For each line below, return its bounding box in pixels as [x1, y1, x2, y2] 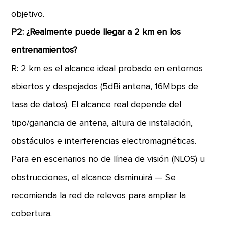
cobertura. [11, 209, 52, 218]
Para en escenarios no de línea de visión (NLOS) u [11, 155, 205, 164]
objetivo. [11, 10, 45, 19]
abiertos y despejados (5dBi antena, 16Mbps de [11, 82, 199, 91]
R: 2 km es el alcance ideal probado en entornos [11, 64, 203, 73]
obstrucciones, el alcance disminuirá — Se [11, 173, 176, 182]
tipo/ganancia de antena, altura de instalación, [11, 119, 193, 128]
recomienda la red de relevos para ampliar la [11, 191, 186, 200]
